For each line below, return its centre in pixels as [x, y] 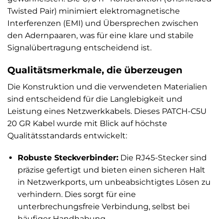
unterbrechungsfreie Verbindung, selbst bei [103, 207]
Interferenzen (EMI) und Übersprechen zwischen [103, 23]
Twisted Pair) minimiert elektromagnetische [94, 11]
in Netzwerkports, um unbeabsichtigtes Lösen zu [114, 182]
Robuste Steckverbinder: [68, 158]
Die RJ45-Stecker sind [162, 158]
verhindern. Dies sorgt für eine [77, 195]
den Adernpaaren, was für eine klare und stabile [100, 36]
